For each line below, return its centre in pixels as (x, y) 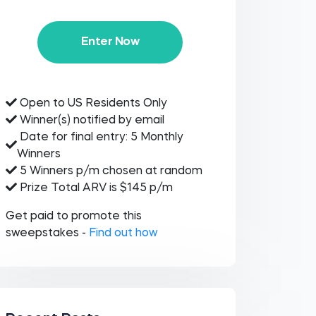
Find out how (123, 233)
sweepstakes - (47, 233)
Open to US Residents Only (92, 104)
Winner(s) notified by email (90, 121)
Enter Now (110, 42)
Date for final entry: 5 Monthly (100, 138)
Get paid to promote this (73, 217)
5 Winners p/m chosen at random (109, 171)
